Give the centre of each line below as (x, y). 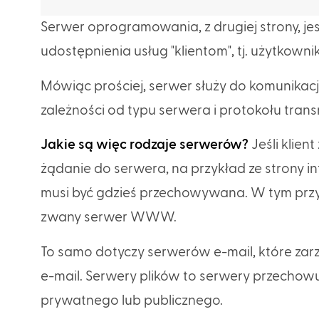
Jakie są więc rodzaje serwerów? (145, 145)
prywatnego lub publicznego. (133, 300)
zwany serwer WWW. (110, 218)
